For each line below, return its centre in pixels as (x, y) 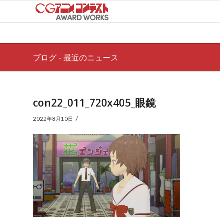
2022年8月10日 (53, 119)
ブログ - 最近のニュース (76, 57)
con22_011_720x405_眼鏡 (94, 103)
